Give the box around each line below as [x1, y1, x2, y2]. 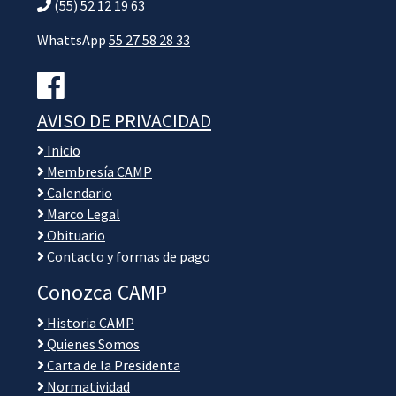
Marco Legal [44, 204, 120, 223]
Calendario [44, 183, 112, 202]
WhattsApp [37, 30, 109, 49]
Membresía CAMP [44, 162, 152, 180]
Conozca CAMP [37, 278, 167, 305]
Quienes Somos [44, 334, 140, 353]
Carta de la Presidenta [44, 355, 180, 374]
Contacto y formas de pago [44, 247, 210, 265]
